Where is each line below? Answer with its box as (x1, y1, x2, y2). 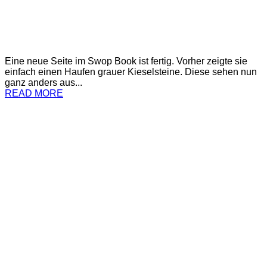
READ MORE (5, 88, 63, 98)
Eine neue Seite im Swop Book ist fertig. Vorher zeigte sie (5, 55, 247, 66)
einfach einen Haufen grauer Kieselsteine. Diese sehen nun (5, 66, 257, 77)
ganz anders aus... (5, 77, 82, 88)
